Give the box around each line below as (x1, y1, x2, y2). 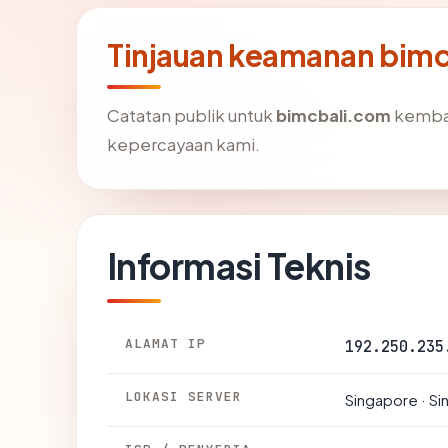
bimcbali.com (276, 104, 391, 126)
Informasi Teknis (107, 242, 371, 288)
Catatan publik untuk (107, 104, 276, 126)
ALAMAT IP (125, 334, 207, 352)
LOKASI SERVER (125, 387, 243, 405)
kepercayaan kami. (107, 133, 260, 155)
